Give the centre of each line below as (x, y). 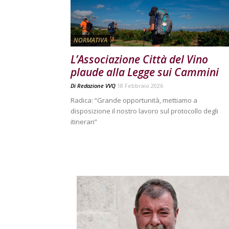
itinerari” (84, 122)
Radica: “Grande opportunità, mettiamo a (134, 100)
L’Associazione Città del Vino (139, 59)
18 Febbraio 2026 (140, 86)
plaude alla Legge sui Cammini (145, 72)
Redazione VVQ (96, 86)
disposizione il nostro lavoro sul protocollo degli (144, 111)
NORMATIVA (90, 40)
